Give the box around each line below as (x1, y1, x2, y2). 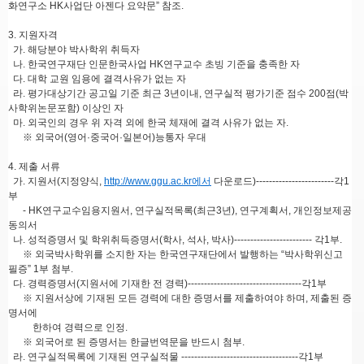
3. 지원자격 (8, 29, 58, 41)
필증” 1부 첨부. (8, 263, 73, 275)
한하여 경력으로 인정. (8, 322, 128, 334)
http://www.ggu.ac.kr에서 (104, 175, 211, 188)
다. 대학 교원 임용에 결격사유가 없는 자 (8, 73, 186, 85)
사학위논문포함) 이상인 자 (8, 102, 123, 115)
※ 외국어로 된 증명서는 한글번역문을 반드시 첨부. (8, 336, 245, 349)
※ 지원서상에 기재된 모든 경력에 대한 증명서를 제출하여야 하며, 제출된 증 (8, 292, 352, 305)
